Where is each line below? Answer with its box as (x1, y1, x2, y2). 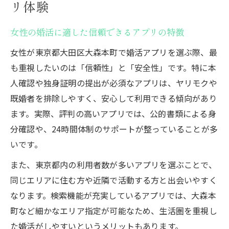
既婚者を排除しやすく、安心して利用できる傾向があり (10, 91, 217, 104)
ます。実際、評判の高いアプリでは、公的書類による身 (10, 107, 216, 120)
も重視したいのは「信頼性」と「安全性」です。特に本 (10, 61, 216, 74)
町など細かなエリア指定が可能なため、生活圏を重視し (10, 204, 217, 217)
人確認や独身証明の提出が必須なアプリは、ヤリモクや (10, 76, 217, 89)
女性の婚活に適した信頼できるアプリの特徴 (10, 26, 184, 38)
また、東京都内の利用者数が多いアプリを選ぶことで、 (10, 158, 217, 171)
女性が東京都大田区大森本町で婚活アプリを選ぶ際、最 (10, 45, 217, 58)
